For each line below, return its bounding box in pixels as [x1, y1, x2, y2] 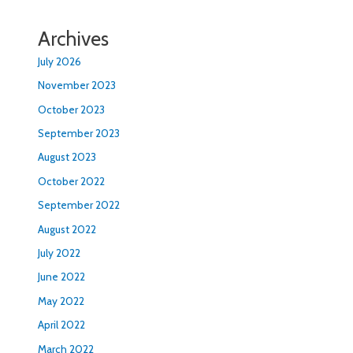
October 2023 [38, 102, 106, 116]
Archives [38, 26, 110, 50]
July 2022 [38, 246, 81, 259]
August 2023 [38, 150, 97, 164]
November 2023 [38, 79, 117, 92]
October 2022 [38, 174, 106, 188]
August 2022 [38, 222, 97, 236]
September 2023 [38, 126, 121, 139]
